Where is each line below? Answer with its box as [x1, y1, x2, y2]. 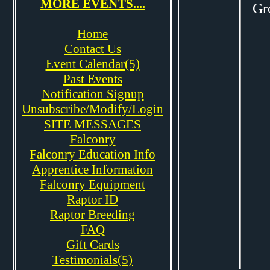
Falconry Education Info [30, 147, 155, 162]
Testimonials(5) [52, 253, 133, 267]
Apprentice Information [32, 162, 153, 177]
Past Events [63, 72, 122, 86]
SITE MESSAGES [44, 117, 141, 131]
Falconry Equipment [40, 177, 145, 192]
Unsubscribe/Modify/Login [22, 102, 163, 116]
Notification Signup [41, 87, 144, 101]
